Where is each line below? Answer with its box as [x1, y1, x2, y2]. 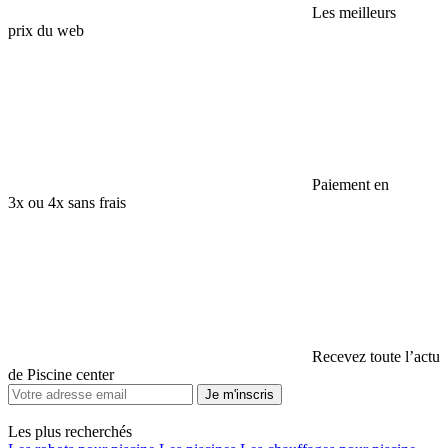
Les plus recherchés [8, 422, 132, 440]
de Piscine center [8, 365, 114, 383]
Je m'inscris [205, 386, 274, 402]
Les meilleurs [312, 3, 396, 21]
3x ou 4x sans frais [8, 193, 126, 211]
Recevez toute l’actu [312, 347, 440, 365]
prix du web [8, 21, 84, 39]
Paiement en [312, 175, 389, 193]
